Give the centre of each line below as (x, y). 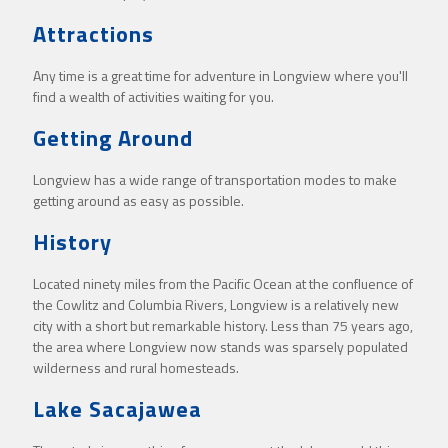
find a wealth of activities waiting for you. (153, 97)
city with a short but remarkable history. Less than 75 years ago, (223, 326)
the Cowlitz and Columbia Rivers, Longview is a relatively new (216, 305)
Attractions (93, 34)
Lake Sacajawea (117, 409)
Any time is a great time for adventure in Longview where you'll (220, 76)
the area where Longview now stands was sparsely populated (220, 347)
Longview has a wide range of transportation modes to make (215, 180)
